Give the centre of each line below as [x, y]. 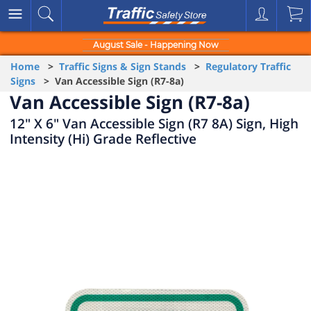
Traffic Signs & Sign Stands [123, 66]
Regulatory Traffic [248, 66]
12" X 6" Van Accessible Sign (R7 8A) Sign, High [154, 123]
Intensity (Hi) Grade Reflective [103, 138]
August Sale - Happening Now [155, 45]
